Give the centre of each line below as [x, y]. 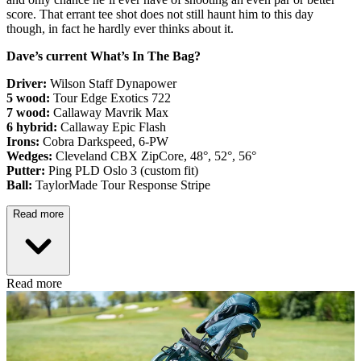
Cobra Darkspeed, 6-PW [104, 141]
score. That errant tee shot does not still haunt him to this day [160, 14]
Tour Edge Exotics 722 [110, 98]
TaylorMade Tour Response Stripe [121, 185]
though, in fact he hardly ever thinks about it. [120, 28]
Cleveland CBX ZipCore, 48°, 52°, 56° [154, 156]
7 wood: [28, 112]
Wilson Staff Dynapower [113, 83]
